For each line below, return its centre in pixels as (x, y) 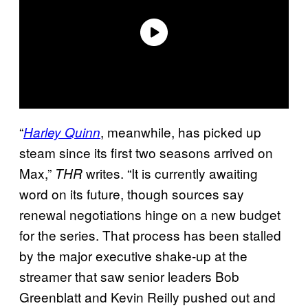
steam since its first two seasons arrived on (146, 152)
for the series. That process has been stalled (150, 234)
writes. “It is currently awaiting (170, 173)
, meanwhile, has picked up (181, 131)
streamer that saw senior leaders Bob (129, 276)
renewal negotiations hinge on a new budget (150, 214)
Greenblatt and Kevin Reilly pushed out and (147, 296)
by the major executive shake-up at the (133, 255)
